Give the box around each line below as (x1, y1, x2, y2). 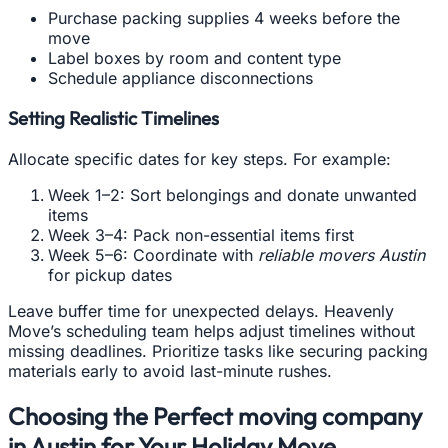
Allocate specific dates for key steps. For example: (8, 149, 391, 170)
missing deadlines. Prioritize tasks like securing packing (8, 341, 428, 362)
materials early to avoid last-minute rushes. (8, 361, 332, 382)
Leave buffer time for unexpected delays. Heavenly (8, 301, 394, 322)
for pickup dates (48, 265, 172, 286)
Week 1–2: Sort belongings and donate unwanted (48, 185, 417, 206)
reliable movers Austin (258, 245, 425, 266)
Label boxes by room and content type (48, 47, 341, 68)
